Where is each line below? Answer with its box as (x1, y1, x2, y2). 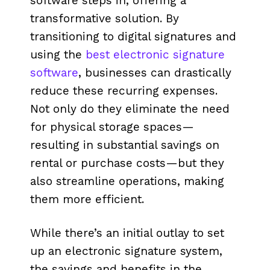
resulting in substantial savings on (30, 138, 219, 152)
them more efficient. (30, 192, 148, 206)
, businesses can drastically (78, 66, 231, 80)
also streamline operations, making (30, 174, 224, 188)
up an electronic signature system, (30, 244, 222, 259)
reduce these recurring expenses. (30, 84, 218, 98)
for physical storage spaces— (30, 120, 194, 134)
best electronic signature (86, 48, 225, 61)
